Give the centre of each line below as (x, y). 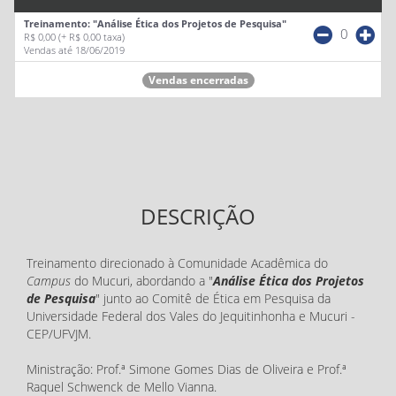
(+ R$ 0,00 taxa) (90, 37)
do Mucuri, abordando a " (142, 281)
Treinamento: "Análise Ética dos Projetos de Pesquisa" (155, 24)
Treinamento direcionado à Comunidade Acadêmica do (177, 263)
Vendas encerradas (198, 80)
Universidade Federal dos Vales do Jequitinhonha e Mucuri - (191, 316)
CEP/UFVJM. (59, 334)
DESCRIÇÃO (198, 216)
